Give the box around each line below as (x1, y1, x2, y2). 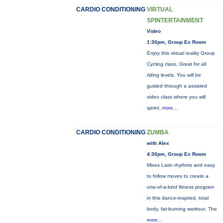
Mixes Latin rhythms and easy (146, 162, 215, 168)
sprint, (146, 105, 162, 111)
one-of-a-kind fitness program (146, 184, 214, 190)
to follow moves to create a (146, 173, 209, 179)
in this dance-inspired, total (146, 195, 209, 201)
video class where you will (146, 94, 206, 100)
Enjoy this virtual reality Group (146, 50, 215, 56)
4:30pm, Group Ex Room (146, 151, 206, 157)
